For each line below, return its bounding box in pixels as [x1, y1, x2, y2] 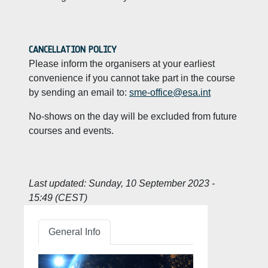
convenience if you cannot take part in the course [29, 73, 235, 83]
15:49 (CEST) [29, 193, 87, 203]
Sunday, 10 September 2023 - [86, 178, 215, 188]
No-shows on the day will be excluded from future [29, 111, 237, 121]
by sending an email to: [29, 87, 129, 98]
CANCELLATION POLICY [29, 44, 117, 55]
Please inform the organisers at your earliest [29, 59, 215, 69]
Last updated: [29, 178, 86, 188]
